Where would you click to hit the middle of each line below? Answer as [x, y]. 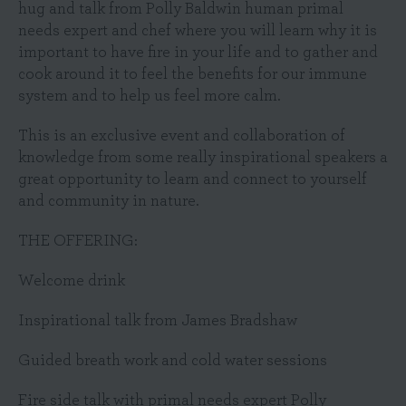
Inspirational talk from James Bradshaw [158, 321]
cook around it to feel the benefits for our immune [193, 74]
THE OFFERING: [78, 241]
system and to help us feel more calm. [151, 96]
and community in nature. [111, 201]
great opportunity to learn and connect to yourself [193, 179]
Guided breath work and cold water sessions [173, 361]
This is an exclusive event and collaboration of [182, 136]
